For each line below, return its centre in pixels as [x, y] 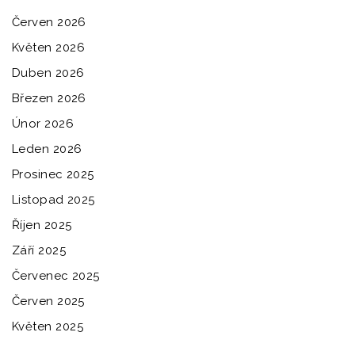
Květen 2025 [48, 326]
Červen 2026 [49, 22]
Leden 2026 [47, 149]
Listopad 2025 [53, 199]
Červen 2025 [48, 301]
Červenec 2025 [56, 275]
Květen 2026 [48, 47]
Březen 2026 [49, 98]
